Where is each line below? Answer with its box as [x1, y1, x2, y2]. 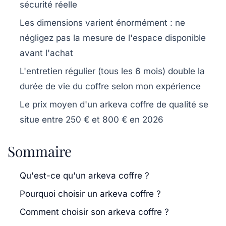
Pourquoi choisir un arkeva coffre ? [20, 188, 161, 199]
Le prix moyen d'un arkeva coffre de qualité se [20, 99, 208, 109]
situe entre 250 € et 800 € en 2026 [20, 114, 163, 125]
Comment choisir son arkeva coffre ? [20, 206, 169, 217]
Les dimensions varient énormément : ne [20, 17, 185, 28]
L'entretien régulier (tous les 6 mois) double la [20, 66, 205, 76]
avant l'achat [20, 47, 73, 58]
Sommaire [8, 141, 72, 160]
